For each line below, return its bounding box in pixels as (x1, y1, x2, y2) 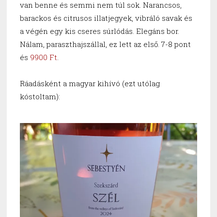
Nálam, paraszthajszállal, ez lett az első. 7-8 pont (20, 39, 191, 49)
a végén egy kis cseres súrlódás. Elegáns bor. (20, 26, 179, 36)
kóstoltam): (20, 92, 60, 102)
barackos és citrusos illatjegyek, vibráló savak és (20, 13, 192, 23)
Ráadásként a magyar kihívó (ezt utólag (20, 78, 160, 89)
